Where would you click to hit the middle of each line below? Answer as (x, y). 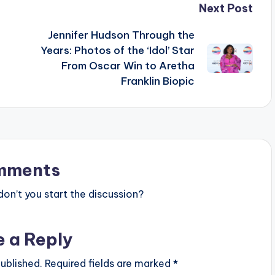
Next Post (226, 9)
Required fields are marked (109, 264)
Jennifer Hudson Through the (121, 35)
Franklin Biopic (157, 81)
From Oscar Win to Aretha (128, 66)
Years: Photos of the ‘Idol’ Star (117, 51)
